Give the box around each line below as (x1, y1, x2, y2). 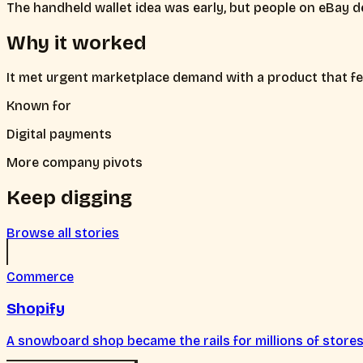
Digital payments (6, 126, 112, 143)
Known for (6, 98, 71, 114)
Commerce (6, 269, 74, 285)
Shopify (6, 299, 65, 318)
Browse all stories (6, 225, 119, 241)
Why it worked (6, 31, 147, 54)
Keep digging (6, 186, 132, 210)
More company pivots (6, 155, 143, 171)
